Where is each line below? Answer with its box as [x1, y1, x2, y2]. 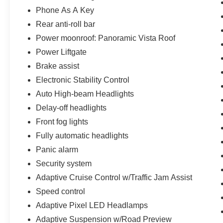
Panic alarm [36, 145, 79, 154]
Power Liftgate [36, 48, 87, 57]
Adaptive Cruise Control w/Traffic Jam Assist [36, 173, 193, 182]
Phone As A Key [36, 6, 95, 15]
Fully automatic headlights [36, 131, 129, 140]
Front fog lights [36, 117, 89, 126]
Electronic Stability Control [36, 76, 130, 85]
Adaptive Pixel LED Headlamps [36, 201, 148, 210]
